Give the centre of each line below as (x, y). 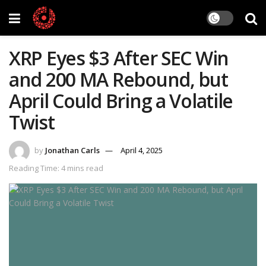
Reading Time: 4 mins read (56, 168)
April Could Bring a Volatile (121, 101)
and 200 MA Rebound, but (118, 79)
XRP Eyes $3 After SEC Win (119, 58)
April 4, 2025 (142, 150)
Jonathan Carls (72, 150)
